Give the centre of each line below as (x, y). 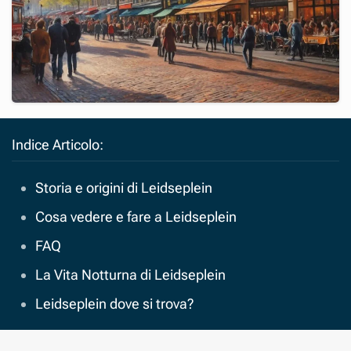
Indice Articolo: (58, 144)
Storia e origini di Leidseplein (124, 187)
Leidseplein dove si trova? (115, 303)
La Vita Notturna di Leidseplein (130, 274)
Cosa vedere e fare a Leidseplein (136, 216)
